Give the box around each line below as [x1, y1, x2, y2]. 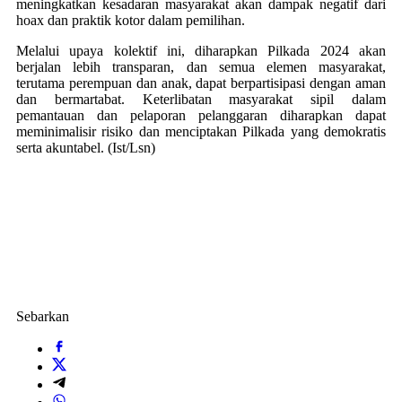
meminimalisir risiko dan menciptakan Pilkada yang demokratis [16, 124, 386, 139]
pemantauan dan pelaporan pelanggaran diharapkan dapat [16, 108, 386, 123]
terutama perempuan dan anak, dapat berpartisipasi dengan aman [16, 75, 386, 91]
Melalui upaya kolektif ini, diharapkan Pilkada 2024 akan [16, 43, 386, 58]
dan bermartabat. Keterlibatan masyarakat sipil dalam [16, 92, 386, 107]
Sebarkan [16, 309, 69, 324]
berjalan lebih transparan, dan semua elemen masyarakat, [16, 59, 386, 74]
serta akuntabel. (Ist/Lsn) [16, 140, 155, 155]
